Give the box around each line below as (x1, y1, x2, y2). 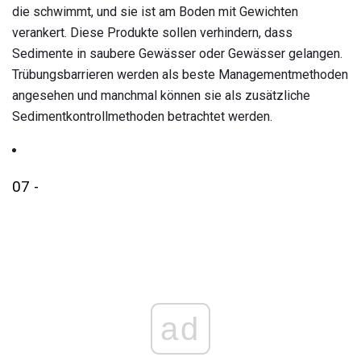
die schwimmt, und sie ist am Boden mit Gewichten (12, 4, 298, 20)
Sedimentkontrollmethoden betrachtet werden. (12, 109, 272, 125)
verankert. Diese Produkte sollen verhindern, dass (12, 25, 293, 41)
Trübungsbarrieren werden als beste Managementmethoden (12, 67, 348, 83)
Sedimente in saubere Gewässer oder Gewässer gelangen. (12, 46, 342, 62)
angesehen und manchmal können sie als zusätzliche (12, 88, 310, 104)
